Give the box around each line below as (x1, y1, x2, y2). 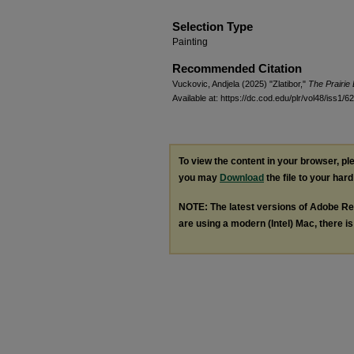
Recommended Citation (172, 61, 302, 75)
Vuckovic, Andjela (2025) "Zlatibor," (172, 78, 308, 88)
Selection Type (172, 19, 253, 33)
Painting (172, 36, 208, 47)
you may (179, 171, 220, 183)
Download (220, 171, 264, 183)
